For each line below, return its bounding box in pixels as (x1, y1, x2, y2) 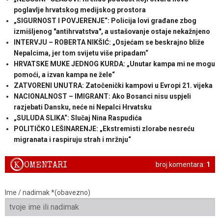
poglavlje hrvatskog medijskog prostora (13, 6, 146, 14)
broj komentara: (156, 161, 206, 169)
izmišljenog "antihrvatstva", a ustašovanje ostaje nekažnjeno (13, 27, 210, 36)
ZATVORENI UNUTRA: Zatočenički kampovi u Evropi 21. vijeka (13, 82, 213, 90)
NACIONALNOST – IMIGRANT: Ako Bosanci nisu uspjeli (13, 92, 191, 101)
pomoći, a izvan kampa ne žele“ (13, 71, 115, 79)
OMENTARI (24, 159, 67, 171)
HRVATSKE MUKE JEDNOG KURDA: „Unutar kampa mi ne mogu (13, 60, 215, 68)
